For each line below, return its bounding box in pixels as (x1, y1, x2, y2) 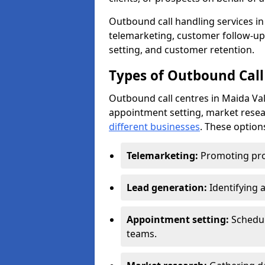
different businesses (109, 120, 200, 133)
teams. (127, 227, 157, 240)
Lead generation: (127, 181, 209, 194)
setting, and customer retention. (109, 43, 254, 56)
